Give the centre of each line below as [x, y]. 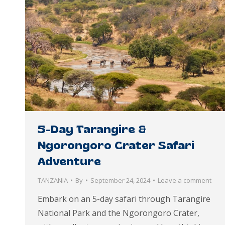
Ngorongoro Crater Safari [116, 145]
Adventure [69, 161]
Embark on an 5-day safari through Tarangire [124, 199]
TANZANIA [53, 180]
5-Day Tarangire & [92, 129]
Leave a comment [185, 180]
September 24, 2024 [120, 180]
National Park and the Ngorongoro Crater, [119, 213]
